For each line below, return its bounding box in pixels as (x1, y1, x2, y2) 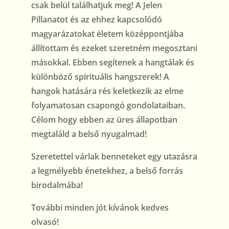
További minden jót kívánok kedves (31, 202, 169, 214)
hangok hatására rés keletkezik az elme (31, 85, 184, 97)
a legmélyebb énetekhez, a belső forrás (31, 165, 183, 177)
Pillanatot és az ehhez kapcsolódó (31, 14, 162, 26)
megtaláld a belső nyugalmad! (31, 128, 147, 140)
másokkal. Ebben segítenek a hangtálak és (31, 57, 194, 68)
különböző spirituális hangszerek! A (31, 71, 169, 83)
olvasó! (31, 216, 59, 228)
